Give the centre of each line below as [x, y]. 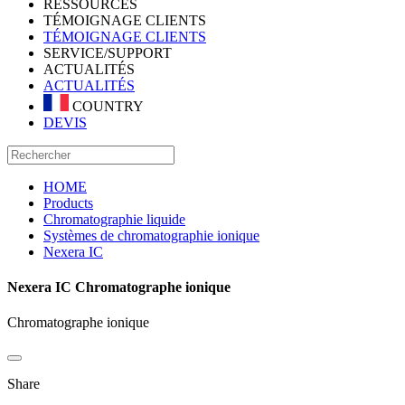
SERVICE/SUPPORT [108, 53]
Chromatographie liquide [114, 219]
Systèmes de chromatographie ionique [151, 235]
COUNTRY [106, 106]
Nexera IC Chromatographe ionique [119, 287]
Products [68, 202]
